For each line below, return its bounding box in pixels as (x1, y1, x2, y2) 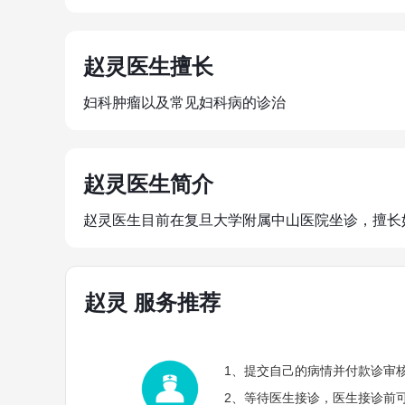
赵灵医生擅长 (83, 54, 213, 79)
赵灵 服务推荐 (84, 290, 221, 315)
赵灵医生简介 (83, 172, 213, 196)
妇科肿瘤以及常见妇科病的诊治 (83, 95, 286, 110)
